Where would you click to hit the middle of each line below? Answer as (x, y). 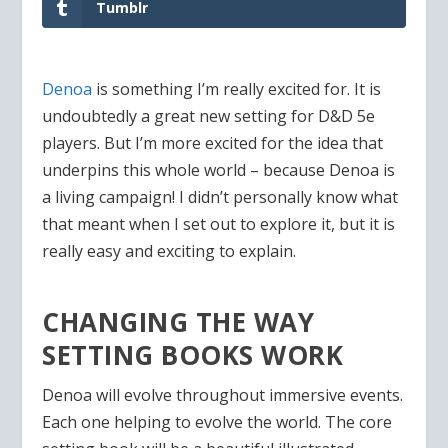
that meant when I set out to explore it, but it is (219, 223)
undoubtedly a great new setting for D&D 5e (209, 115)
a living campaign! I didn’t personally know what (220, 196)
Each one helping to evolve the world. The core (217, 422)
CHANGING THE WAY (178, 322)
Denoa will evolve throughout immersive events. (223, 395)
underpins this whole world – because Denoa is (219, 169)
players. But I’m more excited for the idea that (213, 142)
